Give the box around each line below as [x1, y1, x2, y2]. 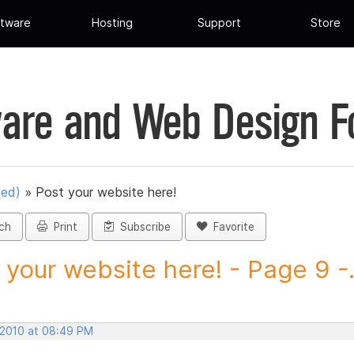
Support [197, 16, 241, 30]
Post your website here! [36, 184, 176, 201]
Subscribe [114, 220, 171, 234]
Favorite [207, 220, 254, 234]
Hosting [92, 16, 134, 30]
